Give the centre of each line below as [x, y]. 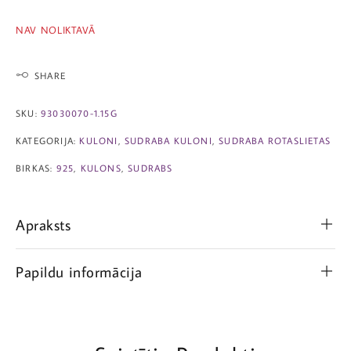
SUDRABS [150, 168]
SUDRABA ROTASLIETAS [275, 140]
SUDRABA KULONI [168, 140]
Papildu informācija [79, 271]
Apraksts [43, 224]
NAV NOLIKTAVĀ [56, 29]
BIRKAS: [36, 168]
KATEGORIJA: [48, 140]
